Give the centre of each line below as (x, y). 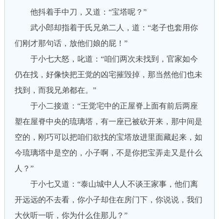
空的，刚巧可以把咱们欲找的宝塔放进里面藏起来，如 (108, 137)
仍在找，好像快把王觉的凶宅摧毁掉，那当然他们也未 (108, 75)
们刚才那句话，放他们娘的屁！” (71, 43)
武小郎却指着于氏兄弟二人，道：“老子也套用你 (106, 28)
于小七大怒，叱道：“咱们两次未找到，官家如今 (106, 59)
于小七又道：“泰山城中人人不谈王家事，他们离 (106, 184)
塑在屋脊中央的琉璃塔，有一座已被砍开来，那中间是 (108, 121)
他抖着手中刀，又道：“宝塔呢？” (80, 12)
